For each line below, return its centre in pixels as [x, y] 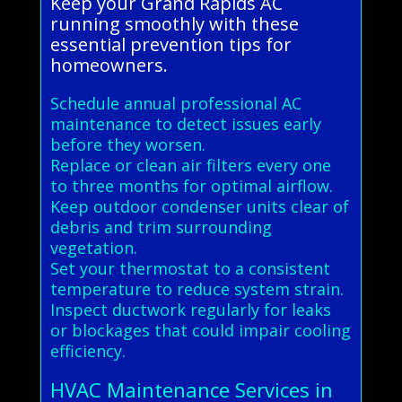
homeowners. [109, 65]
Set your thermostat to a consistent [190, 268]
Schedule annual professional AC [175, 103]
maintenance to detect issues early [185, 123]
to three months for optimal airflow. [191, 185]
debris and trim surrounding [161, 227]
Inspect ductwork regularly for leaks [190, 309]
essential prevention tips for [170, 44]
